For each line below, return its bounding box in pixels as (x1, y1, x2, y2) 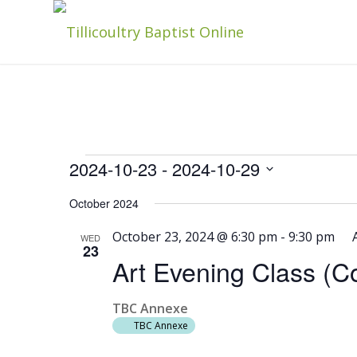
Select (68, 183, 108, 202)
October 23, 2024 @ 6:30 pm (112, 228, 277, 245)
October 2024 (69, 195, 139, 211)
